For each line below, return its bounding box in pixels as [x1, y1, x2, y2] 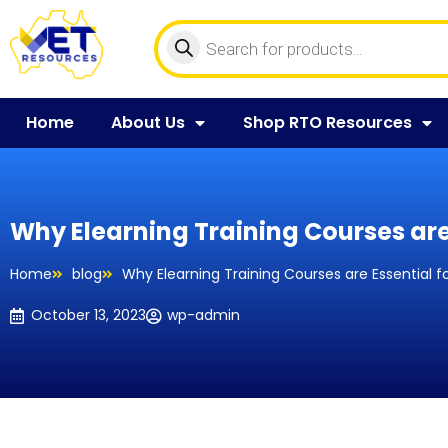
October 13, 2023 [31, 305, 146, 325]
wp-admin [167, 305, 240, 325]
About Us [111, 111, 186, 134]
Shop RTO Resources [242, 111, 412, 134]
